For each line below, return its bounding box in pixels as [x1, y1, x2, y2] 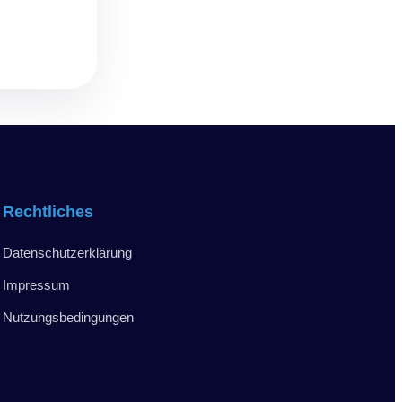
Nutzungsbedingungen [2, 309, 134, 325]
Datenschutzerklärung [2, 244, 132, 260]
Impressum [2, 276, 70, 293]
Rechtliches [2, 202, 93, 221]
